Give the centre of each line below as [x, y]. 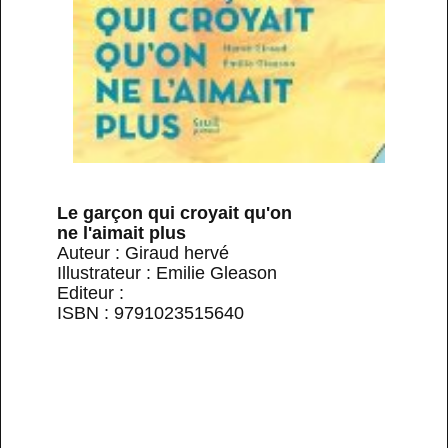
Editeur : [90, 292]
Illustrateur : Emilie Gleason [167, 272]
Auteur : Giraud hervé [143, 252]
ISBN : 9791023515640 [150, 312]
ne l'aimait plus [121, 232]
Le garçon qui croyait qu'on [174, 212]
